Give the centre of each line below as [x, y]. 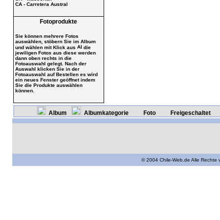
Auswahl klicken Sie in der [47, 69]
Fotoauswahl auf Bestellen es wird [56, 74]
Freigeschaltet [191, 113]
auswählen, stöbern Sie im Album [55, 41]
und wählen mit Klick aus [46, 47]
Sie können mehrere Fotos [47, 36]
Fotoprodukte [58, 22]
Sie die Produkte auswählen [49, 85]
